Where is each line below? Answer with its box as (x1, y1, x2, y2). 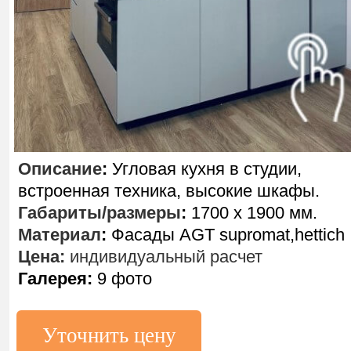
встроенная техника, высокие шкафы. (18, 181, 320, 201)
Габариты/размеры (18, 203, 181, 223)
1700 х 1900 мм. (186, 203, 317, 223)
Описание (18, 159, 102, 179)
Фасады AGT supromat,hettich (107, 225, 345, 244)
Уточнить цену (42, 324, 176, 347)
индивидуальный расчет (65, 247, 262, 266)
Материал (18, 225, 101, 244)
